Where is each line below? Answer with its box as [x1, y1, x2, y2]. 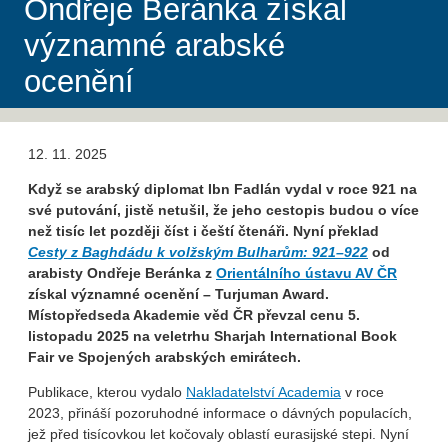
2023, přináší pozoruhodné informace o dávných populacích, [28, 405, 412, 422]
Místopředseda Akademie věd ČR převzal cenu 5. [28, 307, 360, 324]
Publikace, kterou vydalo [28, 384, 186, 401]
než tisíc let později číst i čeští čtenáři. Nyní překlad [28, 223, 379, 240]
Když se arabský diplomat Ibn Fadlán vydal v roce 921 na [28, 181, 417, 198]
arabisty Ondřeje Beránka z [28, 265, 216, 282]
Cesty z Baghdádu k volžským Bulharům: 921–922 [28, 244, 368, 261]
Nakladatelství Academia [186, 384, 341, 401]
